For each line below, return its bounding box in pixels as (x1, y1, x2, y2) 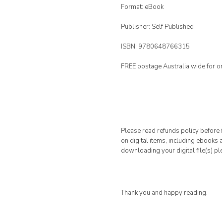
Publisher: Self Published (121, 22, 194, 31)
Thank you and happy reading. (121, 188, 208, 197)
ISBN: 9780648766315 (121, 42, 190, 51)
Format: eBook (121, 2, 164, 11)
